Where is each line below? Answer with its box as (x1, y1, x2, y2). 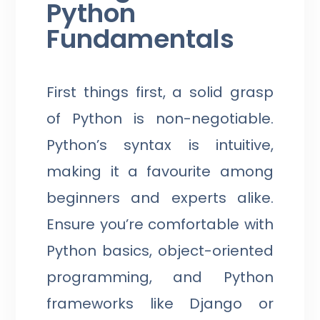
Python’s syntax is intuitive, (46, 134, 274, 155)
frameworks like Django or (46, 293, 274, 314)
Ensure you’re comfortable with (46, 214, 274, 234)
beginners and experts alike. (46, 187, 274, 208)
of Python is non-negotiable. (46, 108, 274, 129)
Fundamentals (46, 20, 235, 57)
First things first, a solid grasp (46, 81, 274, 102)
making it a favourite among (46, 161, 274, 181)
